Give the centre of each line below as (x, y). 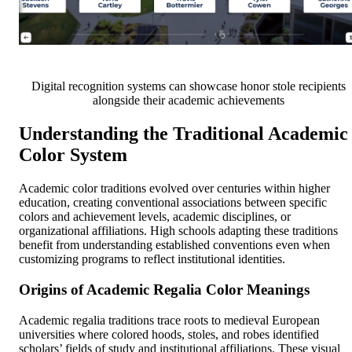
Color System (73, 155)
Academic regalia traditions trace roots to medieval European (169, 320)
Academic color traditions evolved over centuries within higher (174, 189)
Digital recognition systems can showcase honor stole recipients (189, 86)
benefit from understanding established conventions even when (174, 245)
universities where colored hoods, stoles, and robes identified (169, 334)
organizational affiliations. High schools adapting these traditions (178, 231)
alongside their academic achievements (189, 101)
